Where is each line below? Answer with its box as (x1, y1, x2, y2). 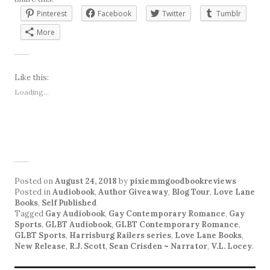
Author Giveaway (98, 187, 168, 198)
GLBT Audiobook (45, 219, 111, 230)
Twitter (162, 8, 186, 19)
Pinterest (37, 8, 67, 19)
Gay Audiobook (45, 209, 105, 219)
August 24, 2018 (55, 176, 117, 187)
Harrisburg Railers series (69, 230, 171, 241)
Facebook (98, 8, 131, 19)
